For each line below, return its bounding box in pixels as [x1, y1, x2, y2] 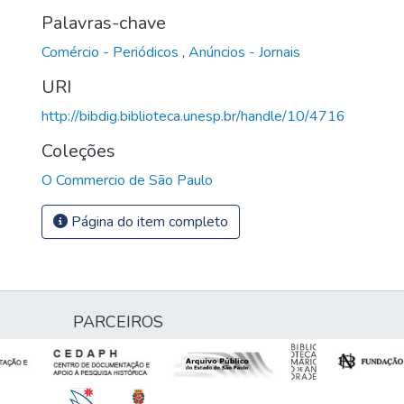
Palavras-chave [41, 10, 166, 35]
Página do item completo [68, 211, 228, 232]
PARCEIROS [73, 311, 163, 333]
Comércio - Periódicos [41, 41, 182, 62]
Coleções [41, 138, 115, 163]
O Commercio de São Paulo [41, 170, 213, 190]
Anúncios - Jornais [188, 41, 300, 62]
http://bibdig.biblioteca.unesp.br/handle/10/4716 [41, 106, 345, 126]
